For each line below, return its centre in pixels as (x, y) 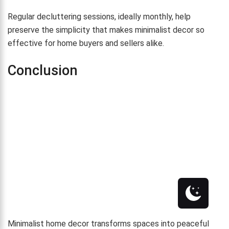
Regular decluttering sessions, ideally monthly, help (99, 16)
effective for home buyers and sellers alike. (86, 43)
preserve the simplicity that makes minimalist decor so (106, 30)
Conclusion (43, 71)
